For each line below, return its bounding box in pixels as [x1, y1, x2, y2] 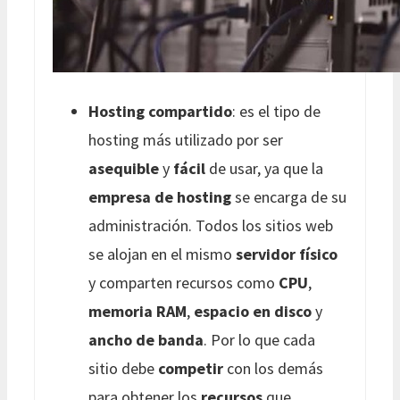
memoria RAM [88, 300, 187, 321]
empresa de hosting [88, 186, 231, 207]
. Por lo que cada [204, 329, 315, 350]
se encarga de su [231, 186, 346, 207]
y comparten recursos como [88, 271, 279, 293]
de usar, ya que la [205, 157, 323, 179]
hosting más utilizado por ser [88, 129, 283, 150]
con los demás [223, 357, 323, 379]
